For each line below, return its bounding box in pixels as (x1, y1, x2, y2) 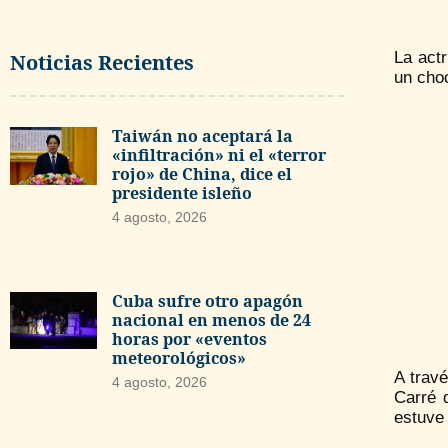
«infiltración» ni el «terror (111, 144, 326, 166)
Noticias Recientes (10, 49, 194, 76)
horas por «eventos (111, 327, 267, 350)
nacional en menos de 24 (111, 308, 311, 331)
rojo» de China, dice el (111, 163, 292, 185)
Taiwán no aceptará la (111, 125, 293, 147)
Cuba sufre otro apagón (111, 289, 303, 312)
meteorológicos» (111, 346, 246, 369)
